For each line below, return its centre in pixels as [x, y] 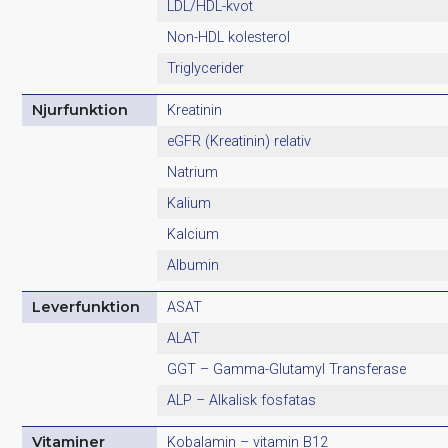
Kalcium [193, 234]
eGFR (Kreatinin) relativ [239, 141]
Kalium [189, 203]
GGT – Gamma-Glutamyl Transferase [287, 369]
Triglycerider [206, 68]
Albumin [193, 265]
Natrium [193, 172]
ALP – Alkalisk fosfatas [242, 400]
